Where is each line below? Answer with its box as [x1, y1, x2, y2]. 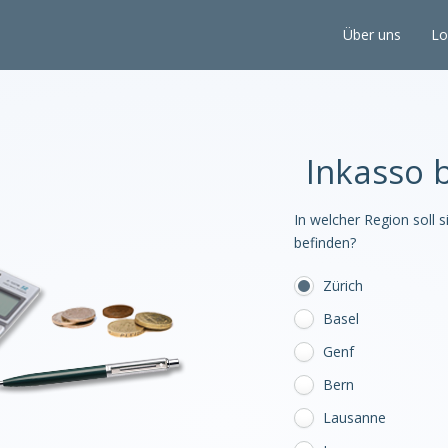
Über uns [343, 25, 401, 44]
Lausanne [322, 408, 386, 427]
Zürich [322, 276, 363, 295]
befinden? [293, 233, 356, 252]
